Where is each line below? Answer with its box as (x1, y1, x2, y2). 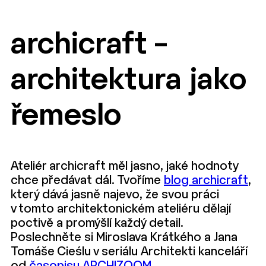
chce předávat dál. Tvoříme (11, 175, 164, 186)
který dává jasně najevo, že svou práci (11, 189, 219, 201)
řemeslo (11, 103, 121, 131)
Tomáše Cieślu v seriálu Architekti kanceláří (11, 246, 248, 258)
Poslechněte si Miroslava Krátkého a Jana (11, 232, 237, 243)
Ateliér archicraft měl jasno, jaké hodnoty (11, 160, 238, 172)
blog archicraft (164, 175, 248, 186)
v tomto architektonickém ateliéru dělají (11, 203, 231, 215)
